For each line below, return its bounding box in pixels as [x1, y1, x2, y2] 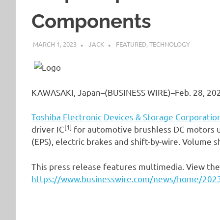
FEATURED [115, 39, 146, 48]
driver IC [31, 124, 64, 135]
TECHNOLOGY [149, 39, 190, 48]
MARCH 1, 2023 [32, 39, 77, 48]
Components [31, 9, 151, 32]
